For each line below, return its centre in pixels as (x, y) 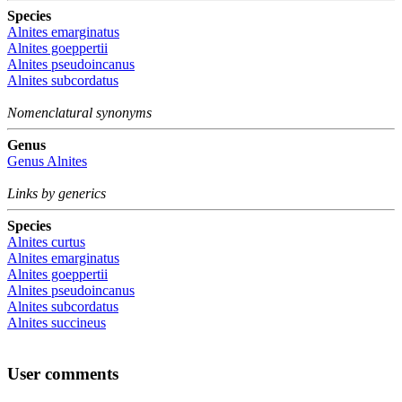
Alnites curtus (46, 242)
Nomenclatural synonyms (79, 113)
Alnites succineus (57, 323)
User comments (63, 373)
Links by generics (57, 194)
